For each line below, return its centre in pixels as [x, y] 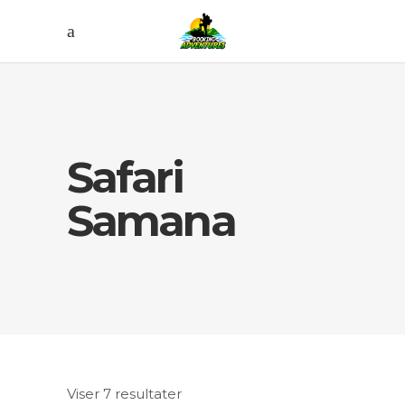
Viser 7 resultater [124, 394]
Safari [125, 177]
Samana [151, 221]
